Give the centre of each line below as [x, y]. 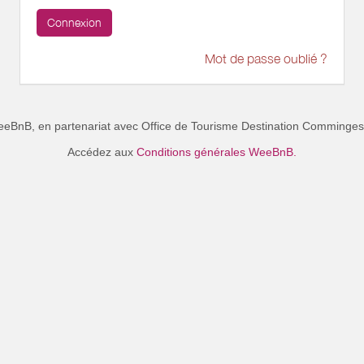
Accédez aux [102, 152]
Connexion [74, 22]
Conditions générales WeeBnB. [217, 152]
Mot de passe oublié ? [266, 58]
